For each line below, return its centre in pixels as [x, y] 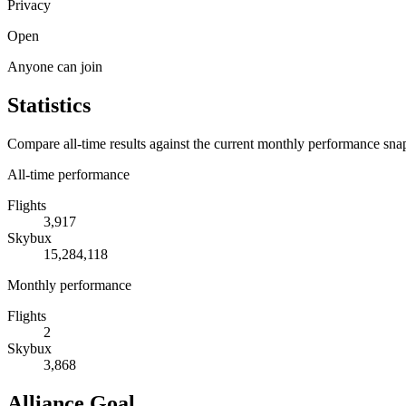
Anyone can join [55, 66]
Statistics [49, 105]
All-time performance [68, 174]
